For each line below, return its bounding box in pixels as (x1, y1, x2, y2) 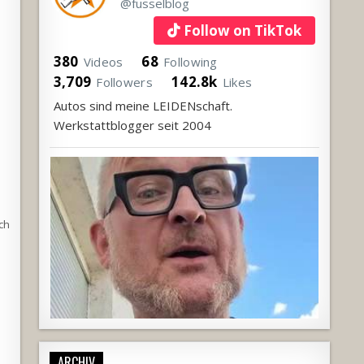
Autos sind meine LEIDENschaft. (53, 97, 232, 114)
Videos (83, 53, 123, 70)
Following (163, 53, 218, 70)
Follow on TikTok (184, 20, 301, 40)
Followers (96, 73, 153, 90)
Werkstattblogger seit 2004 (53, 116, 211, 133)
